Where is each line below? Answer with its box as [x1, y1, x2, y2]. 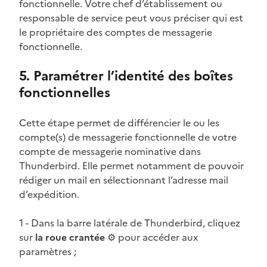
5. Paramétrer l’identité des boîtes [19, 66, 233, 86]
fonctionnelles [19, 82, 110, 103]
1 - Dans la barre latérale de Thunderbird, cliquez [19, 215, 240, 230]
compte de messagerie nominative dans [19, 144, 201, 159]
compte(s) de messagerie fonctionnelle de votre [19, 129, 237, 144]
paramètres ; [19, 244, 76, 259]
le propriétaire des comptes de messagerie [19, 24, 212, 39]
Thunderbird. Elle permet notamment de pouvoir [19, 158, 244, 173]
